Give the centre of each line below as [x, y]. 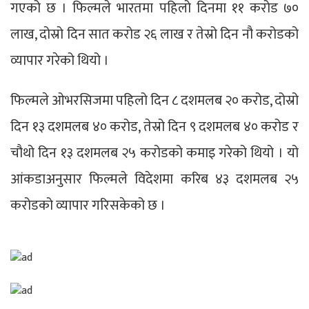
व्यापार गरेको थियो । [60, 61]
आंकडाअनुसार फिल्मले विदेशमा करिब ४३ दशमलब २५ [154, 180]
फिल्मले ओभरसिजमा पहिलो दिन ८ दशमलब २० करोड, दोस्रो [154, 101]
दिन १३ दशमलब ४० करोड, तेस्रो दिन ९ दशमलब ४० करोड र [154, 127]
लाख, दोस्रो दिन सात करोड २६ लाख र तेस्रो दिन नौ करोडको [154, 35]
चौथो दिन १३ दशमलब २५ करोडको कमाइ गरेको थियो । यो [154, 153]
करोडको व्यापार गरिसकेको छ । [88, 206]
